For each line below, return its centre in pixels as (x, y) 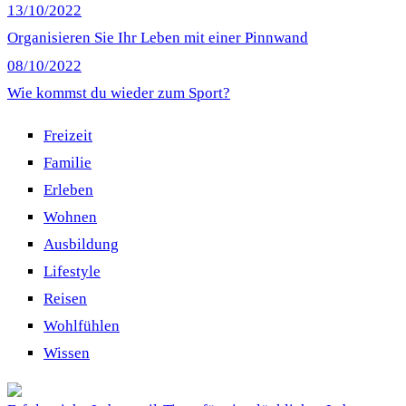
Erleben (68, 189)
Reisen (65, 298)
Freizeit (68, 135)
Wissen (67, 353)
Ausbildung (81, 244)
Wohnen (70, 217)
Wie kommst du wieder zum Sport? (119, 92)
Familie (68, 162)
